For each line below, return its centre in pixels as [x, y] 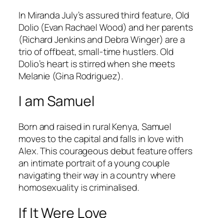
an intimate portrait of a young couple [94, 163]
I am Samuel [57, 101]
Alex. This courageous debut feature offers [106, 151]
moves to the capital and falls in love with [101, 138]
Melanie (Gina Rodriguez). [71, 76]
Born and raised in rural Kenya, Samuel [95, 126]
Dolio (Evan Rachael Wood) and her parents [106, 27]
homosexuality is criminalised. [79, 187]
